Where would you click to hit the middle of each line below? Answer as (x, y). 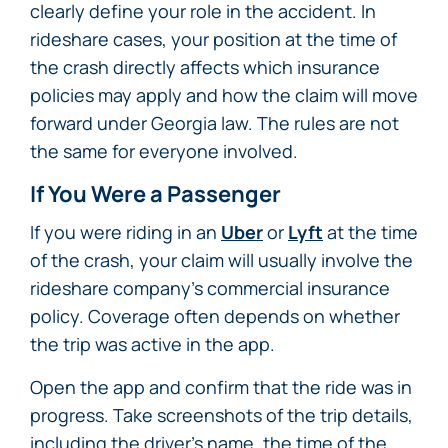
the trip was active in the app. (152, 344)
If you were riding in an (125, 232)
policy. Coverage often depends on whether (215, 316)
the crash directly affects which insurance (205, 67)
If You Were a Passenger (155, 194)
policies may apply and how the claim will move (224, 95)
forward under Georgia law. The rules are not (214, 123)
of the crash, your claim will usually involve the (221, 260)
